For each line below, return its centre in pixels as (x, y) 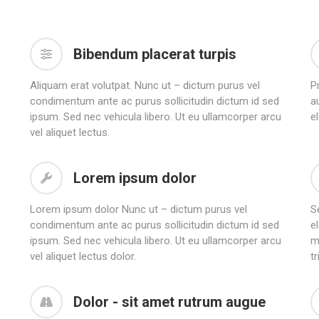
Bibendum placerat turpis (155, 54)
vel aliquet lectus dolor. (83, 256)
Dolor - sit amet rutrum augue (170, 302)
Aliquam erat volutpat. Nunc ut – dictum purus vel (145, 85)
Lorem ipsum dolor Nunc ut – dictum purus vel (139, 209)
